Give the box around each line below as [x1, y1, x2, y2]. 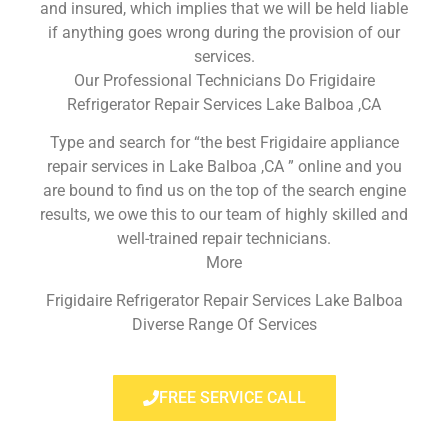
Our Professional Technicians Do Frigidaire [73, 70, 375, 90]
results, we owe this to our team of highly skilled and [40, 204, 408, 224]
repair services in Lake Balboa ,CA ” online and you [46, 156, 402, 176]
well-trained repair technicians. [117, 228, 331, 248]
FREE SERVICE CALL [158, 387, 306, 407]
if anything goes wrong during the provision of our [48, 22, 400, 42]
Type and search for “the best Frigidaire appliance [49, 132, 399, 152]
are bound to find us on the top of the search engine [42, 180, 406, 200]
